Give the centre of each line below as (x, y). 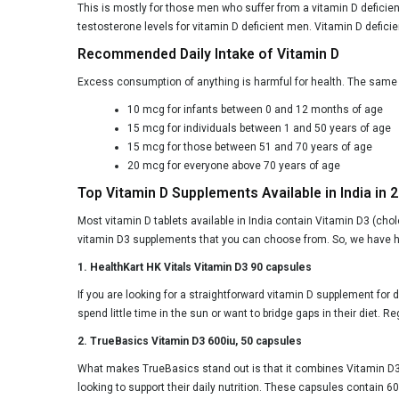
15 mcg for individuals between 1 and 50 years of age (259, 128)
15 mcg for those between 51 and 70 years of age (250, 147)
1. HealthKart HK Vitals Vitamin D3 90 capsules (195, 267)
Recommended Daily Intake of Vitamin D (208, 54)
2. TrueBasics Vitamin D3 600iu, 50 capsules (190, 341)
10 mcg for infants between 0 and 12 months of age (255, 109)
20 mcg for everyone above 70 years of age (234, 165)
